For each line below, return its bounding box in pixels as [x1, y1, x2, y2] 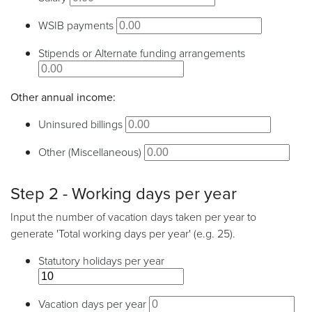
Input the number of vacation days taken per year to [10, 208, 256, 224]
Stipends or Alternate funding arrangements [38, 45, 245, 61]
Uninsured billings [38, 116, 125, 132]
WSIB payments [38, 17, 116, 33]
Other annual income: [10, 88, 116, 104]
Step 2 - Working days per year [10, 180, 237, 205]
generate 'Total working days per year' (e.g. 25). [10, 225, 235, 241]
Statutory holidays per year [38, 252, 164, 268]
